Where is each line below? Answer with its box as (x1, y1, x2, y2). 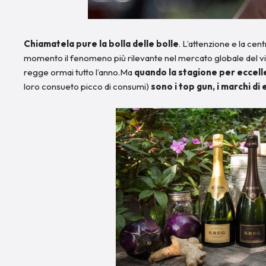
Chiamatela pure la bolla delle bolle (24, 37, 179, 49)
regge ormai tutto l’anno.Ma (24, 66, 134, 78)
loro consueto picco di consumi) (24, 80, 151, 92)
